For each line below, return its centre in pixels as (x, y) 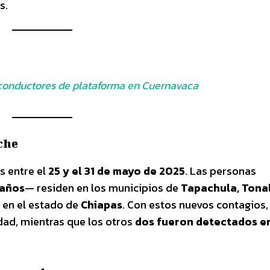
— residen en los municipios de (103, 187)
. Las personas (221, 171)
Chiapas (102, 204)
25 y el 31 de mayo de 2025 (117, 171)
